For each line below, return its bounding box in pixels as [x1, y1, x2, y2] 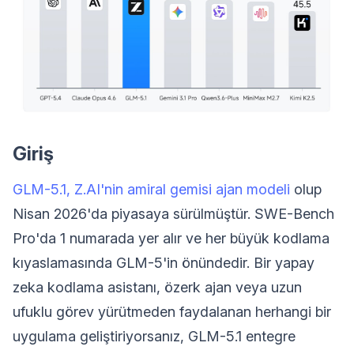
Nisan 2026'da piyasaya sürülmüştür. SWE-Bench [13, 205, 334, 223]
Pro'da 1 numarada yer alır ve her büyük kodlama [13, 230, 330, 247]
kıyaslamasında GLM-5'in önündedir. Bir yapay [13, 254, 314, 272]
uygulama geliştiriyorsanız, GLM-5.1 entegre [13, 328, 296, 345]
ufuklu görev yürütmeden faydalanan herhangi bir [13, 303, 331, 321]
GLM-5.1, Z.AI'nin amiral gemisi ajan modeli [13, 181, 290, 198]
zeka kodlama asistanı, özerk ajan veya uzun [13, 279, 302, 296]
